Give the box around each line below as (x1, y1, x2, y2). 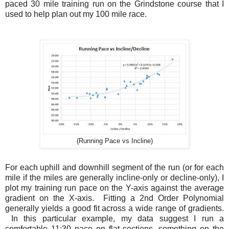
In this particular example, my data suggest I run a (5, 214, 224, 223)
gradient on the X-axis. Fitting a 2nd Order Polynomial (5, 194, 224, 203)
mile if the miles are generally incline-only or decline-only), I (5, 173, 224, 182)
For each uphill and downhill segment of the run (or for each (5, 163, 224, 172)
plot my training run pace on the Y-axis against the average (5, 184, 224, 193)
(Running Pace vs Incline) (76, 138, 153, 145)
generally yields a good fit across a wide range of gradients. (5, 204, 224, 213)
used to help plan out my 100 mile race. (5, 10, 147, 19)
